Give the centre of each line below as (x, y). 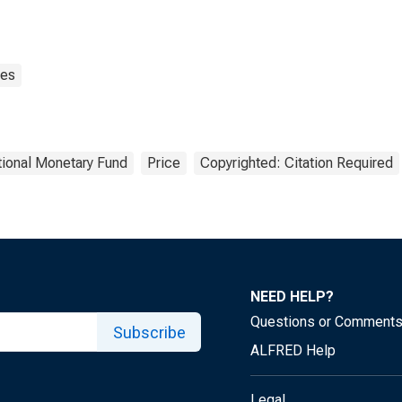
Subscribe (149, 332)
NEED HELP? (292, 297)
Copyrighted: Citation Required (297, 163)
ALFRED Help (293, 350)
